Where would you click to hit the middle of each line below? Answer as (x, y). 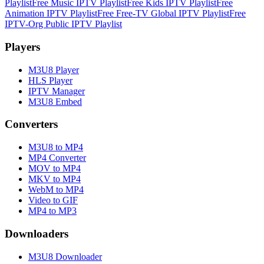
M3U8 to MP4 (56, 147)
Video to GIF (53, 200)
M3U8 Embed (55, 101)
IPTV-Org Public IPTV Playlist (63, 24)
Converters (31, 124)
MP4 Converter (57, 158)
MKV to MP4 (55, 179)
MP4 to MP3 (52, 211)
